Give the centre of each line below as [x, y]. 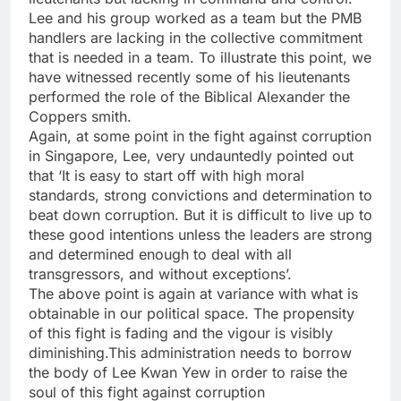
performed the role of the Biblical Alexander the [189, 97]
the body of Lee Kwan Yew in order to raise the [188, 373]
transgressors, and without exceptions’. [160, 274]
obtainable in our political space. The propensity [192, 314]
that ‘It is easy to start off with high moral [166, 176]
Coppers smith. [80, 117]
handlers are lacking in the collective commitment [196, 38]
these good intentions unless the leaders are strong [200, 235]
